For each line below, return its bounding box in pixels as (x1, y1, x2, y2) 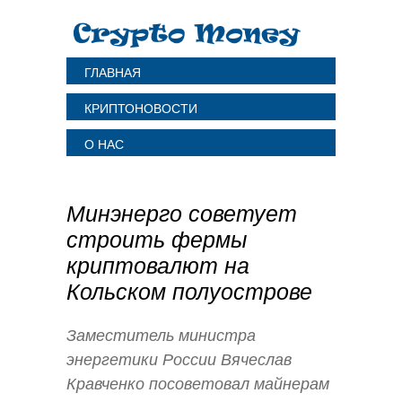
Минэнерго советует (66, 201, 297, 226)
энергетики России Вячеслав (66, 350, 292, 369)
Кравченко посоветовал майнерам (66, 374, 329, 393)
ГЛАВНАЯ (84, 66, 141, 80)
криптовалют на (66, 253, 249, 278)
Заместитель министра (66, 326, 256, 345)
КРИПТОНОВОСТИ (84, 101, 197, 116)
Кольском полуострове (66, 279, 312, 304)
